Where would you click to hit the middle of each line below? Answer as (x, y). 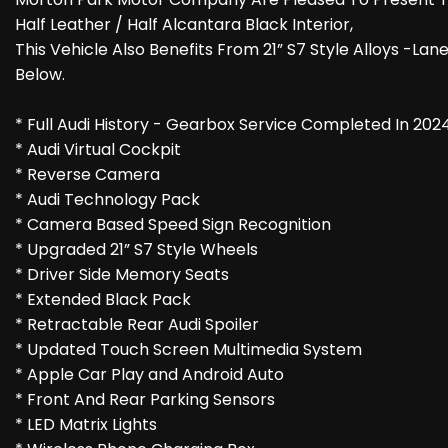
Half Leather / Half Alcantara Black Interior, (184, 25)
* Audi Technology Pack (107, 200)
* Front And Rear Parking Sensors (145, 400)
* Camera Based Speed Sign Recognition (173, 225)
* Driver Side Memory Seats (122, 275)
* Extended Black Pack (103, 300)
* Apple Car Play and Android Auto (149, 375)
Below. (40, 75)
